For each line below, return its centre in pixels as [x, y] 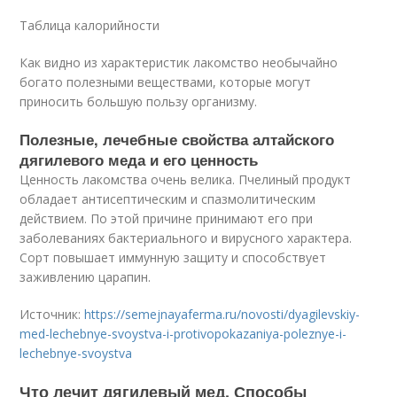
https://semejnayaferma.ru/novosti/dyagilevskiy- [222, 314]
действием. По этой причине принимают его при [167, 218]
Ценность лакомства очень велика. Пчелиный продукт [186, 179]
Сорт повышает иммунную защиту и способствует [173, 257]
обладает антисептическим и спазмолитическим [168, 199]
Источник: [52, 314]
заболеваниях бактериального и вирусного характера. [186, 238]
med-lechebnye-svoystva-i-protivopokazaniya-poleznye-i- [183, 334]
